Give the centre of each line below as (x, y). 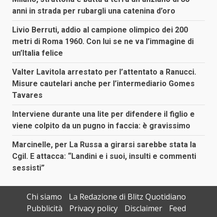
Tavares (27, 95)
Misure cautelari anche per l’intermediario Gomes (103, 84)
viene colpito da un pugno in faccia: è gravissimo (101, 126)
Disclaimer (143, 209)
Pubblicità (44, 209)
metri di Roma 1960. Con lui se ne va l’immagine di (103, 42)
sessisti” (28, 168)
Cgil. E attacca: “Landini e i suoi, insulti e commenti (104, 156)
